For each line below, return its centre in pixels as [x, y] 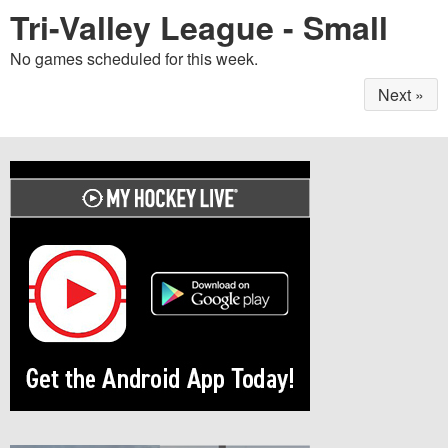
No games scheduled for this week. [134, 58]
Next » [401, 94]
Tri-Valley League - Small [199, 26]
